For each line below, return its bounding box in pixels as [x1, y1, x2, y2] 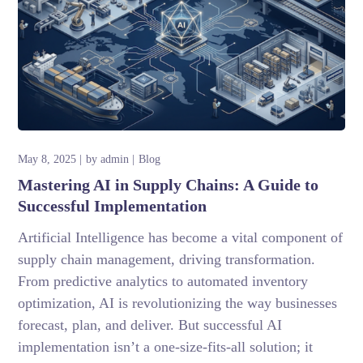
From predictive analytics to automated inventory [18, 273, 309, 290]
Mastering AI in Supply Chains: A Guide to [18, 176, 319, 194]
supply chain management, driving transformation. [18, 251, 316, 268]
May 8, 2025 [18, 153, 77, 166]
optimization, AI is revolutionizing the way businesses [18, 295, 338, 312]
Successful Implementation [18, 197, 207, 216]
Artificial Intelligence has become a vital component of [18, 229, 344, 246]
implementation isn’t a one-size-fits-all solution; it [18, 339, 314, 356]
